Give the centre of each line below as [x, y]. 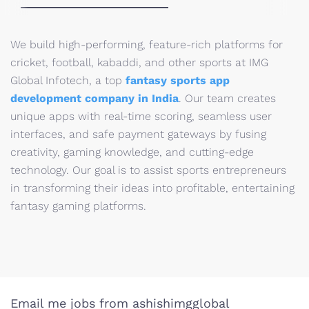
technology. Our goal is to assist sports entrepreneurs [148, 170]
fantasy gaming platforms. [78, 206]
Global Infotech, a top [68, 80]
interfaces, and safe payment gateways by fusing [138, 134]
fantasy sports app [178, 80]
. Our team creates [227, 98]
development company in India [94, 98]
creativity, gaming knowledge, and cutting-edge [132, 152]
